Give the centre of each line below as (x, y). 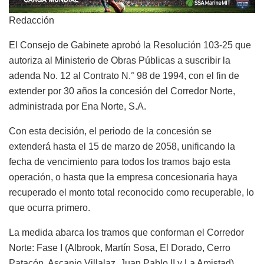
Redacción (32, 20)
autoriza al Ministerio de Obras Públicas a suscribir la (120, 60)
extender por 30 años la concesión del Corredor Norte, (122, 91)
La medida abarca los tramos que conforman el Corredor (126, 232)
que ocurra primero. (49, 207)
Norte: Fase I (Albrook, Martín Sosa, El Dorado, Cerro (120, 247)
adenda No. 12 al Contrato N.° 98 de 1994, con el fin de (124, 75)
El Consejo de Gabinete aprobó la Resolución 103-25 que (130, 45)
